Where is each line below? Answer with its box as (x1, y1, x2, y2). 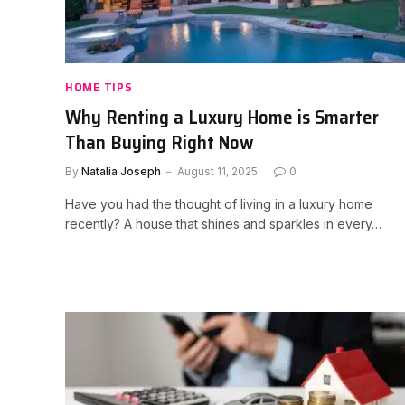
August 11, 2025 (177, 164, 258, 178)
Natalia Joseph (81, 164, 161, 178)
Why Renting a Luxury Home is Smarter (65, 101, 379, 132)
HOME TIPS (65, 76, 133, 97)
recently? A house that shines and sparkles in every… (65, 215, 381, 231)
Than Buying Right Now (65, 127, 253, 157)
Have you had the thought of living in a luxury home (65, 195, 372, 212)
